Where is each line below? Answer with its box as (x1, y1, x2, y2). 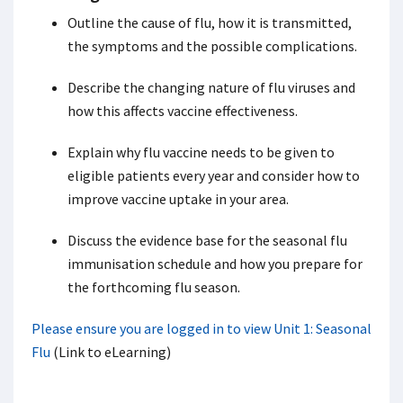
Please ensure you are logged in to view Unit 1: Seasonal (31, 319, 372, 337)
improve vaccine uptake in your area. (67, 190, 291, 208)
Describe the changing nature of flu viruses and (67, 78, 355, 96)
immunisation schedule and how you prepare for (67, 255, 363, 273)
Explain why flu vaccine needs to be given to (67, 143, 335, 161)
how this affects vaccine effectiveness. (67, 102, 300, 120)
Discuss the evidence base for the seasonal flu (67, 231, 347, 249)
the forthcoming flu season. (67, 278, 246, 296)
